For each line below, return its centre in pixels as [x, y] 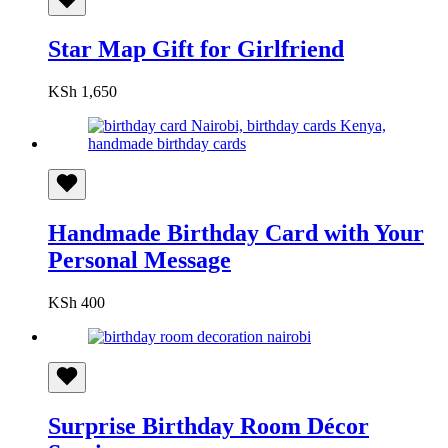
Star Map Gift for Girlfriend [196, 48]
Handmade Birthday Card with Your [236, 232]
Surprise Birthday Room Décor [208, 425]
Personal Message [139, 259]
